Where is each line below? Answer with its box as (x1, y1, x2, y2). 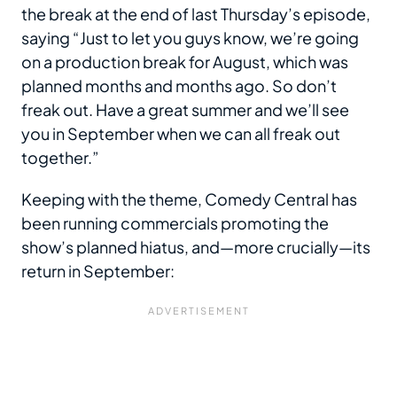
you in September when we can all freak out (21, 123, 340, 144)
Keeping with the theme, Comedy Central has (21, 189, 357, 210)
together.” (21, 147, 99, 168)
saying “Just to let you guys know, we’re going (21, 27, 359, 49)
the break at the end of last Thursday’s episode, (21, 4, 370, 25)
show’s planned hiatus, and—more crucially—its (21, 237, 370, 258)
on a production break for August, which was (21, 51, 348, 73)
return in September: (21, 261, 175, 282)
